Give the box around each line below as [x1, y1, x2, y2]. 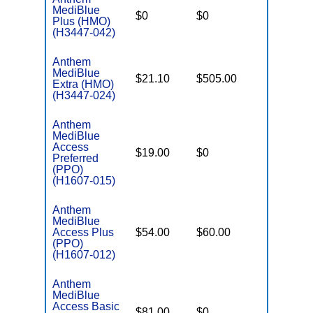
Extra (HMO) [52, 78, 115, 90]
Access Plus [52, 226, 115, 238]
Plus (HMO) [52, 15, 111, 27]
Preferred [52, 152, 99, 164]
